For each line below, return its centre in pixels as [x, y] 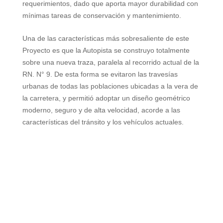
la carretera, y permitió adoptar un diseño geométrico [106, 98]
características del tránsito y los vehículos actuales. [103, 122]
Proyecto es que [49, 51]
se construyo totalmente [151, 51]
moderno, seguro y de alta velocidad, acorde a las [101, 110]
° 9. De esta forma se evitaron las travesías [109, 74]
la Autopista [94, 51]
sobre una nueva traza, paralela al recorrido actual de [108, 62]
